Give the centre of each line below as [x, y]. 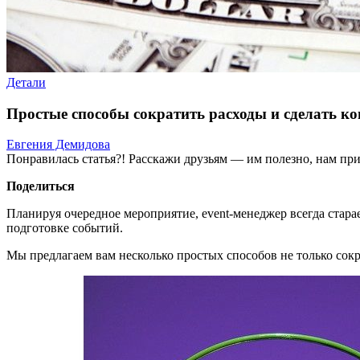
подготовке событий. [65, 228]
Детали [26, 82]
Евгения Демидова [58, 145]
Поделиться [41, 186]
